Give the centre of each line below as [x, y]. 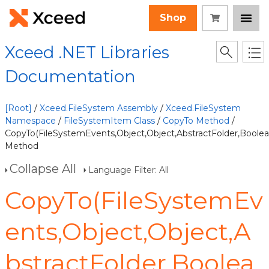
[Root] [18, 108]
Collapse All [43, 169]
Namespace [30, 121]
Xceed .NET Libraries [87, 53]
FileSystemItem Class [109, 121]
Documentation [70, 77]
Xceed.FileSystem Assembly [99, 108]
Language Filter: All [128, 170]
